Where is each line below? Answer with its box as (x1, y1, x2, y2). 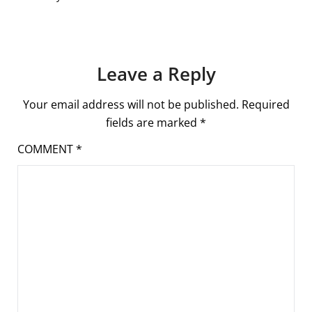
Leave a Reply (96, 61, 216, 86)
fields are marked (106, 114, 200, 130)
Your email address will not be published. (22, 96, 239, 112)
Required (241, 96, 290, 112)
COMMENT (17, 141, 76, 157)
